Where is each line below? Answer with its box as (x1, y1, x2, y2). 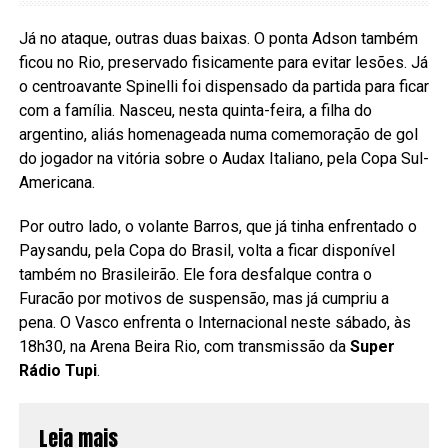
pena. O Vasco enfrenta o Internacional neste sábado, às (18, 312, 411, 332)
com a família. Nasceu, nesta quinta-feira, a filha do (18, 100, 372, 120)
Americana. (18, 172, 95, 192)
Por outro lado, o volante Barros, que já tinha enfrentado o (18, 216, 417, 236)
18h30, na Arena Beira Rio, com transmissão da (18, 336, 350, 356)
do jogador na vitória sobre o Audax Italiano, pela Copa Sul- (18, 148, 429, 168)
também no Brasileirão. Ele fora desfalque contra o (18, 264, 372, 284)
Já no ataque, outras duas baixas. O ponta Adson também (18, 28, 418, 48)
